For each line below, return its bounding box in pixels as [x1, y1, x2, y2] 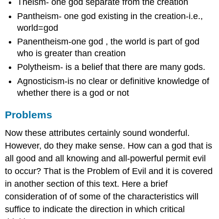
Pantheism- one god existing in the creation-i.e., [17, 11, 203, 21]
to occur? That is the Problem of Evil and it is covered [5, 166, 213, 176]
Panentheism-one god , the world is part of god [17, 37, 200, 46]
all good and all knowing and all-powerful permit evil [5, 153, 206, 164]
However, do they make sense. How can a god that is [5, 141, 213, 151]
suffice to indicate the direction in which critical [5, 204, 185, 215]
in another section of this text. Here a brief [5, 179, 168, 189]
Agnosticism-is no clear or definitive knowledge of [17, 76, 210, 86]
